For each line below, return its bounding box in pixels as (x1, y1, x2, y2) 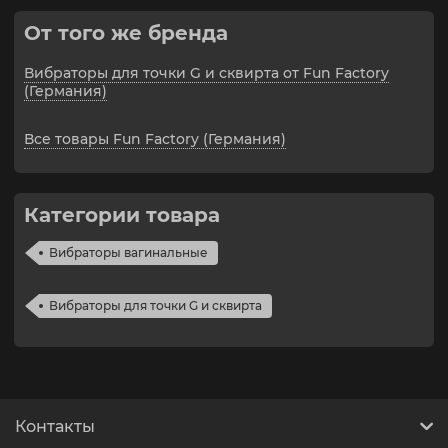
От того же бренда (24, 21, 228, 46)
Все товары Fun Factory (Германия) (24, 130, 286, 149)
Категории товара (24, 203, 220, 228)
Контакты (15, 417, 95, 437)
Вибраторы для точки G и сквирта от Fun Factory (24, 64, 389, 83)
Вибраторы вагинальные (49, 245, 208, 261)
